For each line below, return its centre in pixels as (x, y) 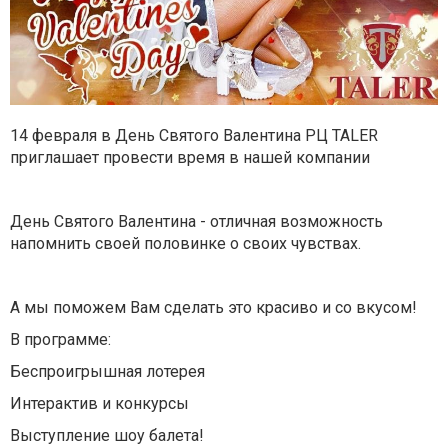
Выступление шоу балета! (107, 435)
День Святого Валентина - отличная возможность (196, 221)
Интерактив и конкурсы (99, 403)
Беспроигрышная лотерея (107, 371)
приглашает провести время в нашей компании (190, 157)
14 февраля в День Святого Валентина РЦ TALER (194, 135)
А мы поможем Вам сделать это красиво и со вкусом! (213, 307)
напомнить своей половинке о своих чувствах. (185, 243)
